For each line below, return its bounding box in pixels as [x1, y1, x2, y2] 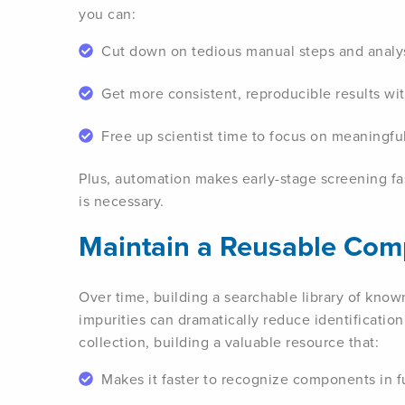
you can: [79, 4, 136, 24]
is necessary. [79, 191, 165, 212]
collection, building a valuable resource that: [79, 332, 379, 353]
